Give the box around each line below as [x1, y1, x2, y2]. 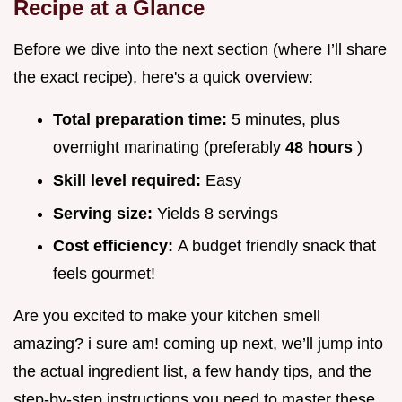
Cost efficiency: [53, 237, 178, 256]
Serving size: [53, 204, 157, 223]
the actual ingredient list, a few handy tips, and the [13, 363, 371, 381]
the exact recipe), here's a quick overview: [13, 68, 313, 87]
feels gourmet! [53, 265, 155, 284]
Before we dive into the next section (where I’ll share [13, 40, 387, 59]
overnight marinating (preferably [53, 138, 285, 157]
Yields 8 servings [157, 204, 278, 223]
